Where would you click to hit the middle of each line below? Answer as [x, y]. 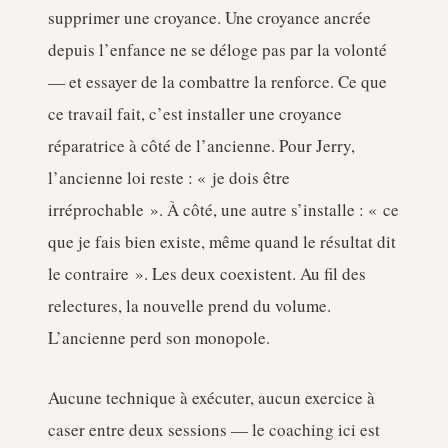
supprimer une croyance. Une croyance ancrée [209, 17]
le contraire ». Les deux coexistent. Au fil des [207, 273]
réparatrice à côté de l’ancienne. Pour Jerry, [201, 145]
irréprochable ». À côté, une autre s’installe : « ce [223, 209]
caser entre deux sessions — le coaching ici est [214, 429]
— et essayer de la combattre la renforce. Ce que [217, 81]
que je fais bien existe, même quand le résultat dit [222, 241]
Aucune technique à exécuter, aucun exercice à [211, 397]
